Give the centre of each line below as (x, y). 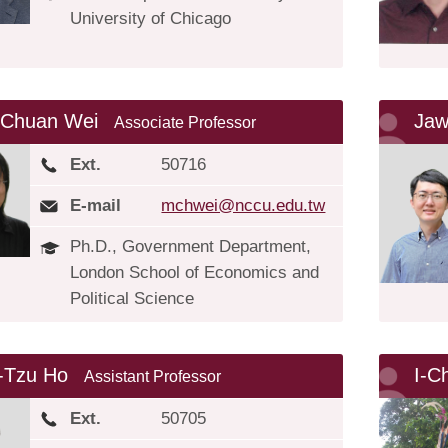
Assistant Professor (153, 376)
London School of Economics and (195, 272)
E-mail (96, 205)
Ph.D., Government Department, (191, 246)
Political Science (132, 298)
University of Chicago (151, 18)
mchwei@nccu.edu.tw (243, 205)
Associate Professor (185, 122)
